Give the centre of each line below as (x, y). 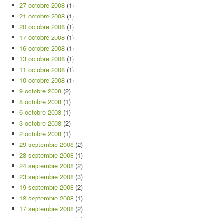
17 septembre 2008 (46, 209)
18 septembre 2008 (46, 198)
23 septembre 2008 (46, 176)
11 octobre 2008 (42, 69)
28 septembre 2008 (46, 155)
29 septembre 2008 (46, 144)
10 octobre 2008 (42, 80)
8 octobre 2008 (40, 101)
